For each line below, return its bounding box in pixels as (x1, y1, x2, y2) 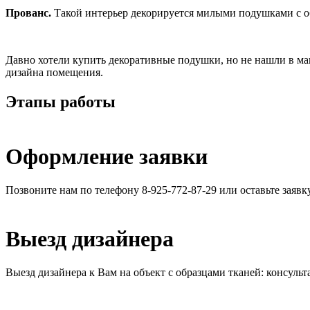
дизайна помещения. (6, 66, 103, 79)
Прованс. (6, 7, 51, 19)
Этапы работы (6, 93, 116, 111)
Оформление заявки (6, 143, 208, 169)
